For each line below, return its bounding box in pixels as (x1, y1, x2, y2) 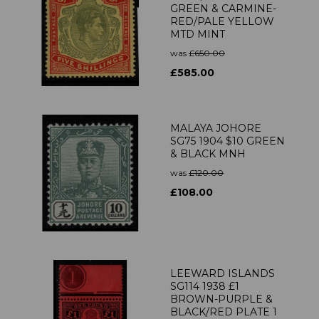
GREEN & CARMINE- (170, 2, 276, 16)
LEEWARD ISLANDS (170, 267, 275, 281)
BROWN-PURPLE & (170, 293, 273, 306)
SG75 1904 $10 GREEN (170, 135, 285, 148)
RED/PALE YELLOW (170, 15, 274, 28)
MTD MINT (170, 28, 225, 41)
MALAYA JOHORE (170, 122, 261, 135)
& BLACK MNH (170, 147, 246, 161)
